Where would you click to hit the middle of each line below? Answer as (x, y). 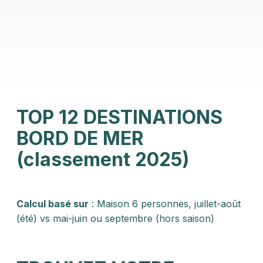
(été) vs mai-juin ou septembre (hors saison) (115, 218)
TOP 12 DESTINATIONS (119, 117)
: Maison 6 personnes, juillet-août (165, 204)
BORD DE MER (80, 138)
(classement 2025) (103, 159)
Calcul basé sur (53, 204)
